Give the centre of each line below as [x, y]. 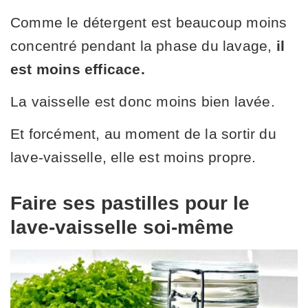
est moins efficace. [78, 69]
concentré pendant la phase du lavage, [143, 45]
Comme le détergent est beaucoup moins [149, 22]
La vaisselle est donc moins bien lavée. [143, 101]
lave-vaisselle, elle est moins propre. [133, 157]
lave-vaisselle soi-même [122, 227]
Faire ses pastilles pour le [130, 203]
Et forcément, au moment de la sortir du [143, 133]
